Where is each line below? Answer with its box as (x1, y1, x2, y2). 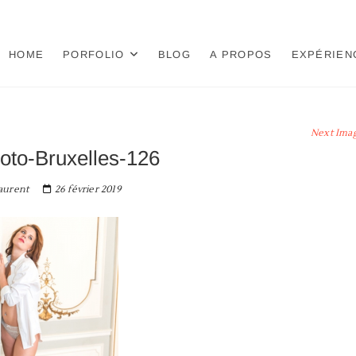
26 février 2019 (52, 184, 121, 195)
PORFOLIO (63, 48, 125, 60)
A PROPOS (210, 48, 273, 60)
